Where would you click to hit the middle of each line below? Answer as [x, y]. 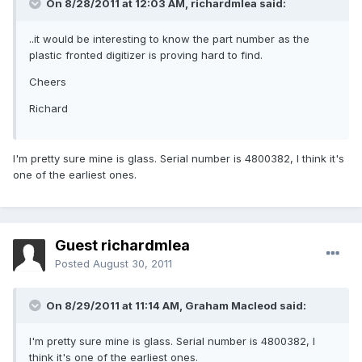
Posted [74, 264]
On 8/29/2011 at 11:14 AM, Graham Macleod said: [175, 306]
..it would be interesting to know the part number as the [169, 39]
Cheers [48, 82]
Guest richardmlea [122, 246]
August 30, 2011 [133, 264]
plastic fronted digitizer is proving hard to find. [146, 55]
